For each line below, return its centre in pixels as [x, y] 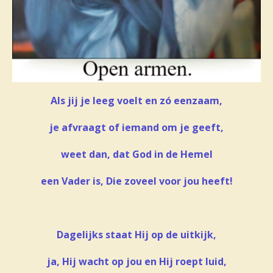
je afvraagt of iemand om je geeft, [136, 127]
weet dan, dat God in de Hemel [136, 154]
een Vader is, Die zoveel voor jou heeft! [136, 181]
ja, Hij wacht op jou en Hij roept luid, [136, 261]
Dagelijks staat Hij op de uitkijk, [136, 234]
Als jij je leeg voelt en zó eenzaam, [136, 100]
